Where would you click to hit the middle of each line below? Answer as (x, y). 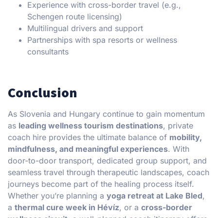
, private (178, 125)
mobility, (186, 137)
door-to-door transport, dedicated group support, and (107, 160)
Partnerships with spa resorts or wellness (102, 40)
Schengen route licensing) (75, 16)
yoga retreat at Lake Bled (154, 195)
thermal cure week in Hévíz (67, 207)
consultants (48, 51)
